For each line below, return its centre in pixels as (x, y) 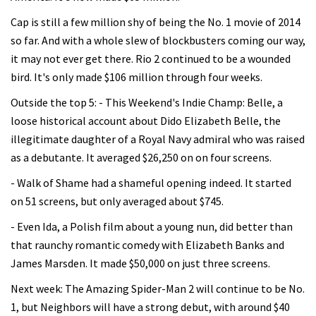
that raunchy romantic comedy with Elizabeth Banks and (147, 245)
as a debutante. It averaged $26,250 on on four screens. (141, 157)
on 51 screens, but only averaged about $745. (117, 201)
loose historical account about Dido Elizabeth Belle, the (146, 121)
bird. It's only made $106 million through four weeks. (136, 77)
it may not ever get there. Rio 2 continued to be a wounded (151, 59)
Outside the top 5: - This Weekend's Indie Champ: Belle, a (147, 102)
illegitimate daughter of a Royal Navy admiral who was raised (158, 139)
